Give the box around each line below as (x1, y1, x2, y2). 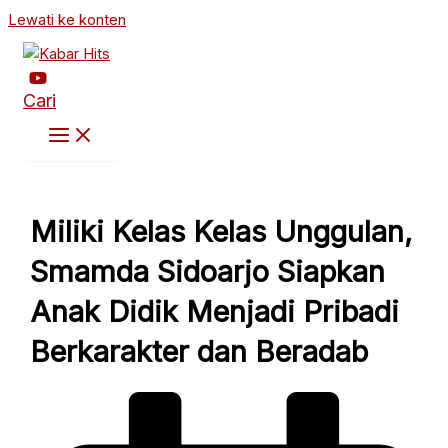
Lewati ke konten (8, 11, 126, 29)
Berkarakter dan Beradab (30, 334, 369, 370)
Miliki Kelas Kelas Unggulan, (30, 214, 413, 250)
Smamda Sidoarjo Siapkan (30, 254, 386, 290)
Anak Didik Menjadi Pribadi (30, 294, 400, 330)
